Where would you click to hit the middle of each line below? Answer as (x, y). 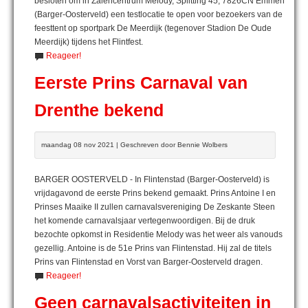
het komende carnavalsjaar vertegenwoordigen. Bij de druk (145, 220)
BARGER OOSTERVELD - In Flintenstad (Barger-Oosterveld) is (152, 179)
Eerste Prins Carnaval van (141, 82)
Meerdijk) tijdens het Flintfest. (89, 42)
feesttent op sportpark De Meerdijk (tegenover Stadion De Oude (153, 28)
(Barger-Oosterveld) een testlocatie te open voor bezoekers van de (158, 14)
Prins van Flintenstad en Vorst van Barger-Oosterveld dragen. (148, 262)
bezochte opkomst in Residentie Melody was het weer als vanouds (158, 234)
